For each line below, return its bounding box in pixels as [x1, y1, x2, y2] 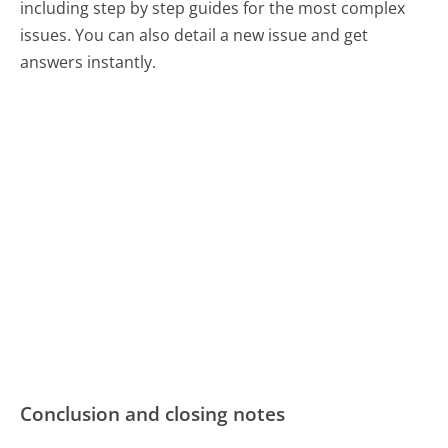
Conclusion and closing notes [20, 399, 286, 427]
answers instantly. [20, 51, 157, 74]
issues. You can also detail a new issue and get [20, 24, 369, 47]
